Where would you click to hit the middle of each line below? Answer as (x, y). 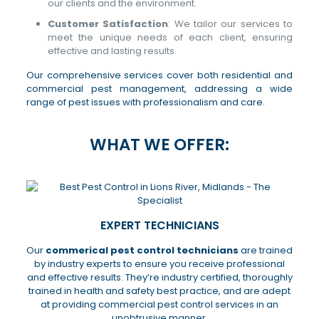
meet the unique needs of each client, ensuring (170, 37)
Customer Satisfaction (108, 24)
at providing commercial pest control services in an (159, 304)
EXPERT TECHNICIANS (159, 225)
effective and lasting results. (112, 51)
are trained (266, 250)
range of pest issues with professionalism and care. (145, 102)
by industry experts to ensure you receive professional (159, 264)
